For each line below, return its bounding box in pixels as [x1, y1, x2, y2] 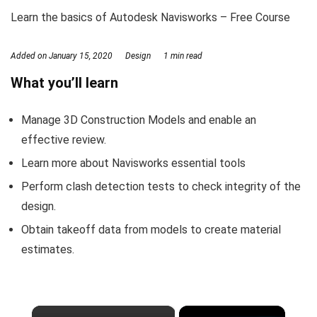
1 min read [161, 51, 202, 61]
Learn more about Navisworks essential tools [21, 156, 246, 170]
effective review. [21, 133, 106, 146]
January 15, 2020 [49, 51, 113, 61]
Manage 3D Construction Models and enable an [21, 113, 256, 127]
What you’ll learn [11, 74, 118, 91]
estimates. [21, 243, 74, 256]
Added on [11, 51, 49, 61]
